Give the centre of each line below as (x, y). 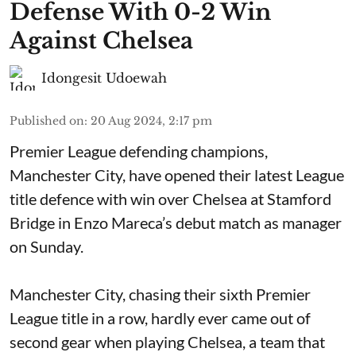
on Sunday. (46, 246)
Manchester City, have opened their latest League (177, 175)
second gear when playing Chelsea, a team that (167, 342)
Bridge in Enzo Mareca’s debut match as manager (176, 222)
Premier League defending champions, (139, 151)
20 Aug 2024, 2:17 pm (151, 121)
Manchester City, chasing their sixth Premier (160, 294)
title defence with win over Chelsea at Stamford (170, 199)
